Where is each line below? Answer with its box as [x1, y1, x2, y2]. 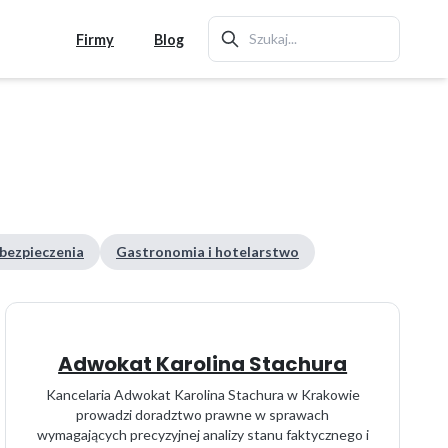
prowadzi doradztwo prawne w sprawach [76, 406, 330, 423]
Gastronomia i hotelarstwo [116, 243, 299, 260]
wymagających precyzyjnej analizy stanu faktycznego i [36, 426, 369, 443]
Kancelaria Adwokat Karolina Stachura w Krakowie [45, 386, 360, 403]
